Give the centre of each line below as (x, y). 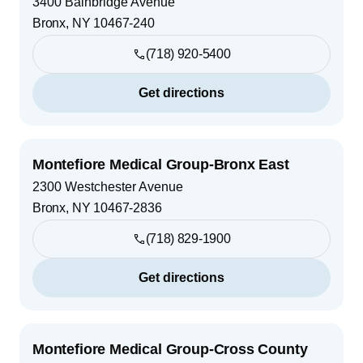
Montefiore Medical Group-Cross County (170, 349)
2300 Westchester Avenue (108, 186)
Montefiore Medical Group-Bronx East (161, 164)
